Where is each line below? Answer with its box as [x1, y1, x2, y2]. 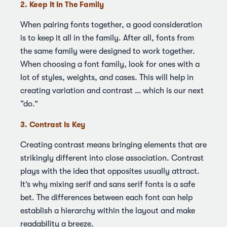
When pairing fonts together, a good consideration [20, 20, 202, 29]
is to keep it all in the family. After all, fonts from [20, 33, 194, 43]
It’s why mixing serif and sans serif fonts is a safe [20, 180, 195, 189]
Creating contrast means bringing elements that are [20, 140, 207, 149]
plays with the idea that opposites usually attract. [20, 167, 200, 176]
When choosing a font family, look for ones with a [20, 60, 200, 69]
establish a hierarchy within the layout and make [20, 206, 195, 215]
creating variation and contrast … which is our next [20, 86, 204, 95]
